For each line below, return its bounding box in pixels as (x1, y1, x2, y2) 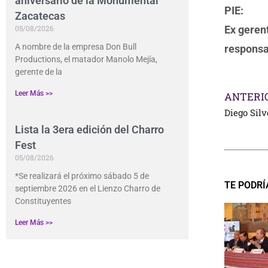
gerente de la (15, 67, 62, 77)
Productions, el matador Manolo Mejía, (15, 54, 157, 65)
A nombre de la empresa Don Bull (15, 42, 136, 52)
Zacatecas (15, 10, 65, 23)
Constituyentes (15, 196, 71, 206)
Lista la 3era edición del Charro (15, 123, 164, 136)
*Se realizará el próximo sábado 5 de (15, 171, 149, 181)
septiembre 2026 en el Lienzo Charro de (15, 184, 160, 194)
